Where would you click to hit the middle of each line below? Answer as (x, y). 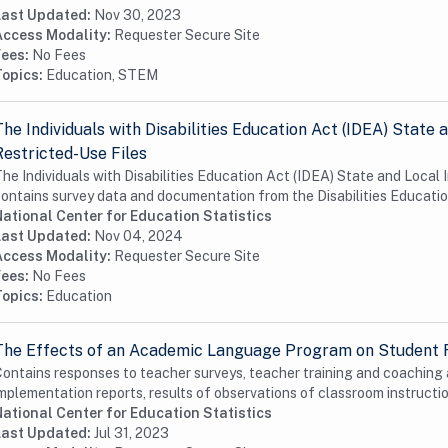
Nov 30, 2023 (137, 15)
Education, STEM (102, 75)
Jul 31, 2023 (131, 433)
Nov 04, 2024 (138, 236)
